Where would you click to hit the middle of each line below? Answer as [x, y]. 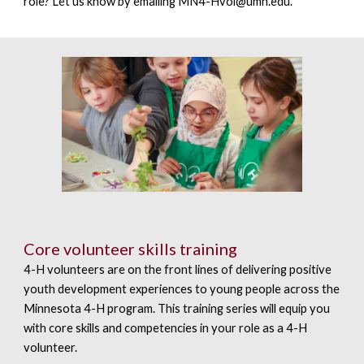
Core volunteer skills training [131, 249]
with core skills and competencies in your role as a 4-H [166, 328]
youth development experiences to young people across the [182, 289]
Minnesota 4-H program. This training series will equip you [177, 309]
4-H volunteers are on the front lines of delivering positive [178, 270]
